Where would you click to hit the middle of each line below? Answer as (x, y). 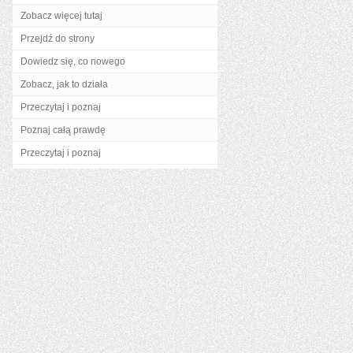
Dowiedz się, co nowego (73, 61)
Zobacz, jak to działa (64, 84)
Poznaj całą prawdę (63, 130)
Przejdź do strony (58, 39)
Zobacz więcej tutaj (61, 16)
